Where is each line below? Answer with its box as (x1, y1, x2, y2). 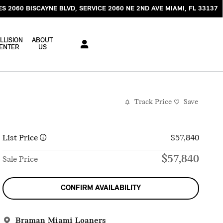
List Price (2, 133, 40, 143)
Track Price (134, 98, 172, 107)
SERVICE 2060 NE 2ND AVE (79, 4, 163, 12)
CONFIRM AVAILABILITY (61, 184, 141, 193)
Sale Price (2, 154, 38, 164)
